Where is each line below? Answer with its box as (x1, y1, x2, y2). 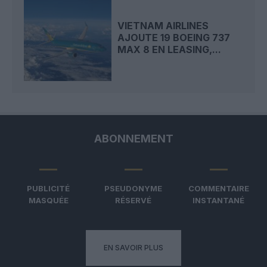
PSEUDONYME (104, 184, 163, 194)
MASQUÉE (28, 195, 69, 206)
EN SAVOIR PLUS (104, 243, 163, 253)
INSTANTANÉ (193, 195, 245, 206)
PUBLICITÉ (27, 184, 70, 194)
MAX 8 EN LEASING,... (117, 43, 222, 55)
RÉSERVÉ (115, 195, 152, 206)
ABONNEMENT (94, 132, 173, 145)
